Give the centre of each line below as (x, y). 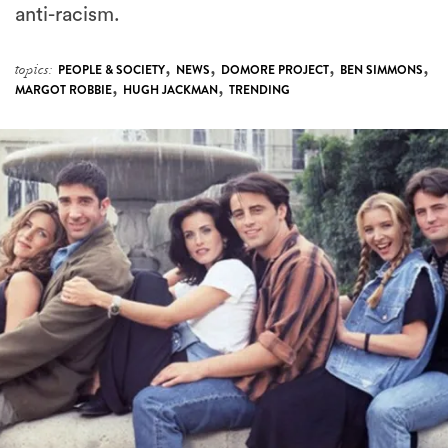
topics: (34, 70)
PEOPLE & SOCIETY (111, 70)
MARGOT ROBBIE (63, 90)
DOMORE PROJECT (275, 70)
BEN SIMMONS (381, 70)
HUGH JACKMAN (170, 90)
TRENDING (259, 90)
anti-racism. (67, 15)
